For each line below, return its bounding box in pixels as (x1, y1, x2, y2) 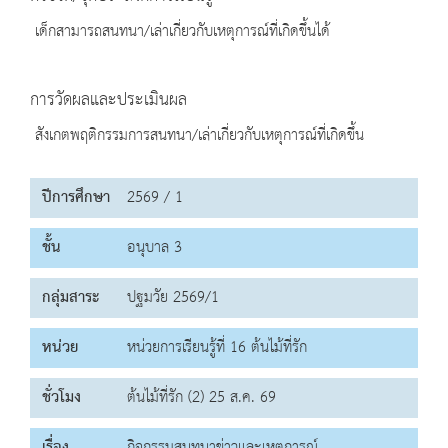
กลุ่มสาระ (42, 283, 99, 313)
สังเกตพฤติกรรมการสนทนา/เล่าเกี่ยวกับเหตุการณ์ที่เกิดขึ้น (30, 121, 364, 151)
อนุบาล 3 (127, 233, 182, 263)
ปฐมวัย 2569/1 (127, 283, 219, 313)
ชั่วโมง (42, 383, 81, 413)
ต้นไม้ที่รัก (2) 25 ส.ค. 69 (127, 383, 276, 413)
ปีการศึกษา (42, 183, 110, 213)
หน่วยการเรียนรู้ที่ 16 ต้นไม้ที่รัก (127, 333, 307, 363)
